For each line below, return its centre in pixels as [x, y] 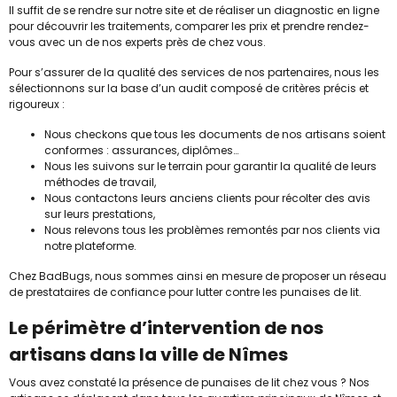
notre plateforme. [90, 245]
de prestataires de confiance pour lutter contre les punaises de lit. [187, 292]
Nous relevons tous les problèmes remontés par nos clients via [212, 230]
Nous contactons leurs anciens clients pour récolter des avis [207, 198]
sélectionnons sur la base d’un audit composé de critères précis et [189, 88]
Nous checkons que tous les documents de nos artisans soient [215, 134]
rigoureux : [37, 104]
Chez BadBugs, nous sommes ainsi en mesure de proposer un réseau [198, 276]
